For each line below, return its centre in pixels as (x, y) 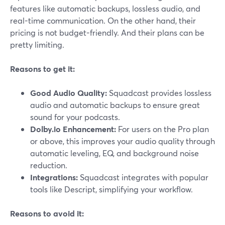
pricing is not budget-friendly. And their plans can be (107, 33)
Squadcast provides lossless (159, 93)
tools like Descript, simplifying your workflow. (111, 189)
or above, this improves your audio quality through (123, 141)
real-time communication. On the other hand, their (103, 21)
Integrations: (54, 177)
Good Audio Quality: (69, 93)
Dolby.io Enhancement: (73, 129)
